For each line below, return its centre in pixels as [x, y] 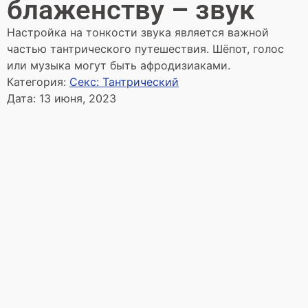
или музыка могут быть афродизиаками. [119, 65]
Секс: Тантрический [124, 82]
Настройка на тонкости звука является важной [138, 32]
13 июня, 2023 [78, 98]
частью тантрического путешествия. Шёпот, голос [145, 49]
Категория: [38, 82]
